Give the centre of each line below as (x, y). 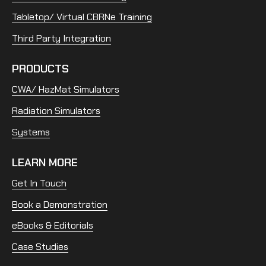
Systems (31, 132)
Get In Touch (39, 183)
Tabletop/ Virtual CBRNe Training (82, 17)
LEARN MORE (45, 162)
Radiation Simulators (56, 110)
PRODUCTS (40, 69)
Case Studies (40, 246)
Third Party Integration (61, 38)
